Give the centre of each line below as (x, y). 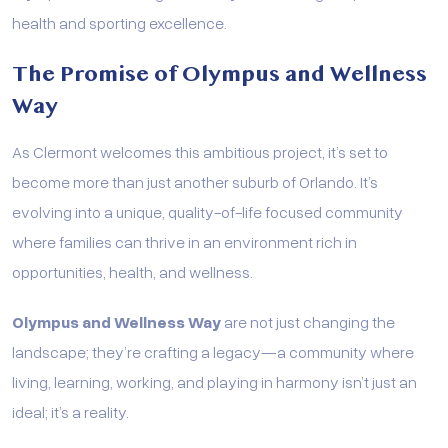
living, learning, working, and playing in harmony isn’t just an (214, 381)
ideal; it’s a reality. (70, 411)
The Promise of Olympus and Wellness (219, 73)
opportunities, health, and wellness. (132, 271)
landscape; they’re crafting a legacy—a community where (213, 351)
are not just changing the (308, 321)
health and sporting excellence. (119, 22)
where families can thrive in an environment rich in (184, 241)
